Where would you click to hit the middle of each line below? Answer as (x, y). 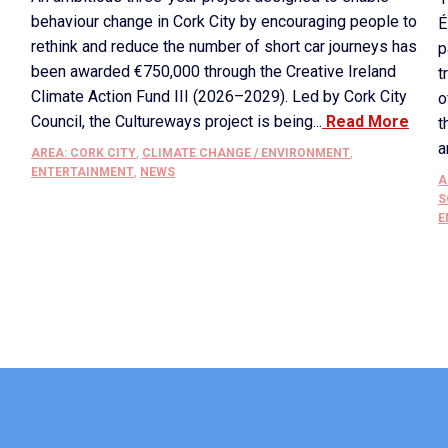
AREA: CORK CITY (83, 153)
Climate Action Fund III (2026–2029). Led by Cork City (219, 96)
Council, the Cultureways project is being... (176, 121)
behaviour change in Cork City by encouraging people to (224, 21)
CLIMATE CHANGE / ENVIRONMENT (246, 153)
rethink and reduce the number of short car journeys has (224, 46)
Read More (365, 121)
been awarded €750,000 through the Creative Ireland (213, 71)
